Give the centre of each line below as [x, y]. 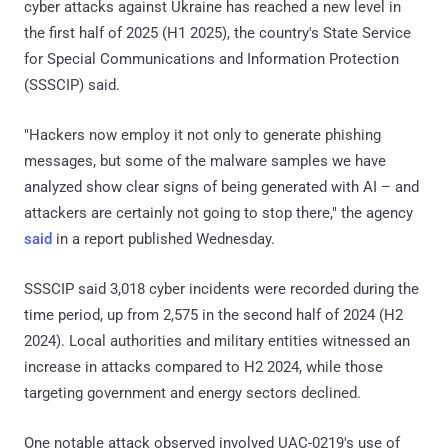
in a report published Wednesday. [163, 238]
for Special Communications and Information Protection [211, 58]
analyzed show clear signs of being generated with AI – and [221, 186]
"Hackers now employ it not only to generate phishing [202, 134]
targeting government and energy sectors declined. [192, 392]
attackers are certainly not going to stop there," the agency [218, 212]
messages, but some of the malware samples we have [205, 160]
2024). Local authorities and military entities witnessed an [217, 340]
